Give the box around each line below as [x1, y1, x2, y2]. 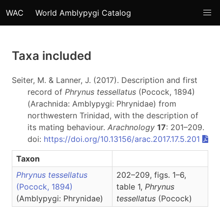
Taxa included [12, 49, 91, 63]
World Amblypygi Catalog [35, 8, 131, 18]
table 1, [116, 182, 145, 192]
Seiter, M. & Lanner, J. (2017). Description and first [12, 75, 197, 85]
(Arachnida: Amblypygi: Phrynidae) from [27, 99, 176, 109]
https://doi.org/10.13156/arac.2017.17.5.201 [44, 134, 200, 144]
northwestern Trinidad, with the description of [27, 110, 198, 120]
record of [27, 87, 65, 97]
